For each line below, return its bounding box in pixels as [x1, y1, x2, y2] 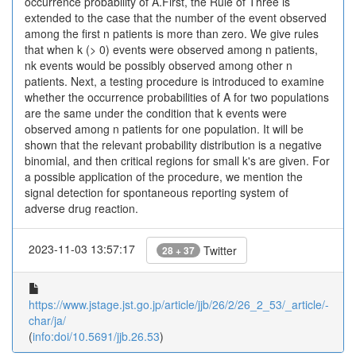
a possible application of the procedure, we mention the [25, 168, 303, 184]
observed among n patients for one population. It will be [25, 121, 304, 137]
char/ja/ [29, 312, 66, 328]
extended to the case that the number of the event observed [25, 10, 327, 25]
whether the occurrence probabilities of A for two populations [25, 89, 329, 105]
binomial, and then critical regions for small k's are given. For [25, 153, 330, 168]
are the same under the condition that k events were [25, 105, 287, 121]
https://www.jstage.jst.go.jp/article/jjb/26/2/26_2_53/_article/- [29, 296, 329, 312]
